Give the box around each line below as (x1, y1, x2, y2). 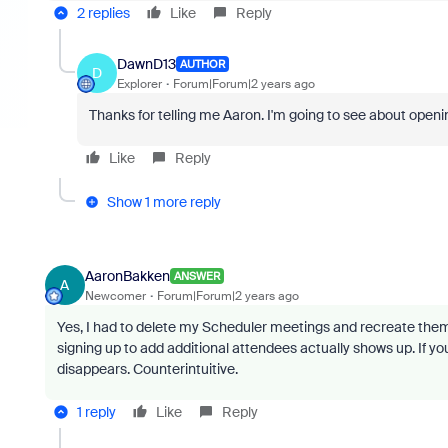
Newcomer (84, 287, 146, 304)
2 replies (76, 4, 130, 22)
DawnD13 (116, 54, 176, 73)
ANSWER (173, 269, 220, 283)
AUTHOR (179, 57, 225, 71)
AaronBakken (84, 266, 170, 285)
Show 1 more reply (106, 193, 221, 211)
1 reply (76, 403, 116, 421)
